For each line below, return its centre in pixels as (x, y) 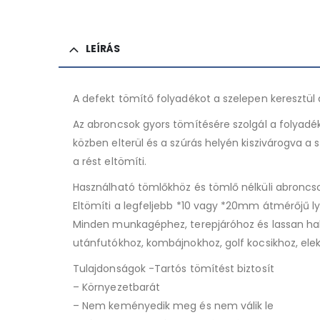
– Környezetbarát (117, 287)
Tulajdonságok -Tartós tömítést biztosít (174, 268)
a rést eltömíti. (110, 161)
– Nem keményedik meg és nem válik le (174, 305)
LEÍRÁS (103, 48)
